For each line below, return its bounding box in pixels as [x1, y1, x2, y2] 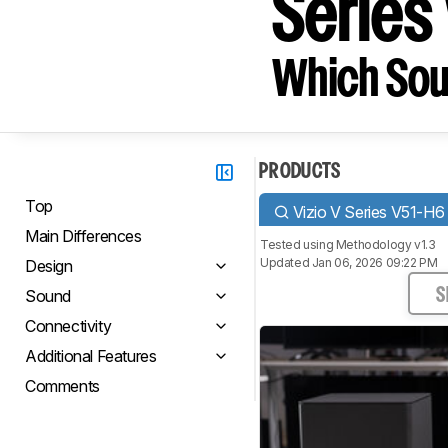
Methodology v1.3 [335, 237, 436, 252]
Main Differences [25, 226, 142, 246]
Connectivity [25, 316, 112, 336]
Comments [25, 376, 100, 396]
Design [25, 256, 73, 276]
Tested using [260, 237, 336, 252]
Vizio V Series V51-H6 [292, 201, 445, 222]
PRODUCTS [259, 163, 341, 181]
